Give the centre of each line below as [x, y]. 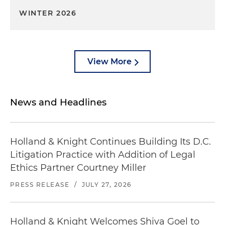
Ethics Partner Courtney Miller [78, 168]
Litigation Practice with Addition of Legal [103, 155]
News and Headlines [58, 102]
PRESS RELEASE [40, 185]
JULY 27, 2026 [106, 185]
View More [109, 62]
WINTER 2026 [48, 13]
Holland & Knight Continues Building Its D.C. [110, 142]
